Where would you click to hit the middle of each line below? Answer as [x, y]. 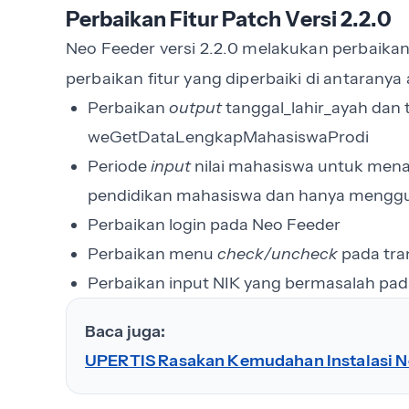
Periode [119, 166]
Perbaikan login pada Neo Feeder [214, 224]
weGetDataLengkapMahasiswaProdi [228, 136]
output [197, 107]
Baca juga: [126, 331]
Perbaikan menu [152, 253]
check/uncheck [278, 253]
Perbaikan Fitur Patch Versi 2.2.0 [229, 18]
